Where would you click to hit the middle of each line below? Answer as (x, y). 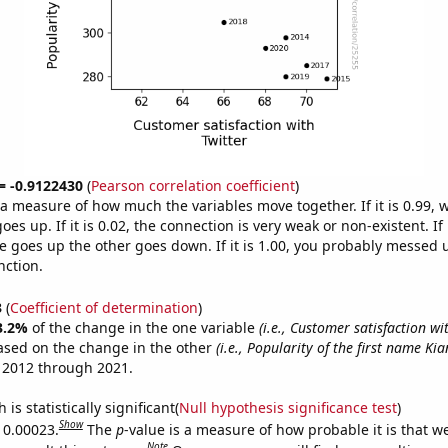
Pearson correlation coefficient (192, 185)
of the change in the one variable (145, 327)
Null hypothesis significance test (287, 407)
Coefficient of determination (103, 307)
